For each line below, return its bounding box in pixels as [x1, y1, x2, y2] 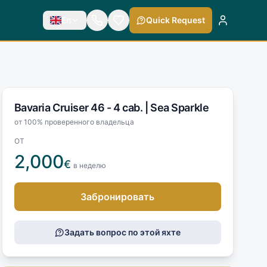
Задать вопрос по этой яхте [64, 226, 181, 237]
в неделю [73, 160, 106, 170]
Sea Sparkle [150, 101, 209, 114]
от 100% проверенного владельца [14, 117, 134, 126]
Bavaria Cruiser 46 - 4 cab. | [14, 101, 151, 114]
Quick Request [145, 15, 205, 25]
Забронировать [80, 190, 155, 203]
